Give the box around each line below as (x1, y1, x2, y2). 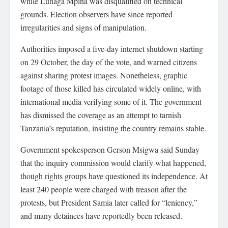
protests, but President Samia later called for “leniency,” (20, 197, 197, 208)
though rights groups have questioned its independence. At (20, 170, 208, 181)
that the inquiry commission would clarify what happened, (20, 157, 206, 168)
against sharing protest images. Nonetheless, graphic (20, 70, 187, 80)
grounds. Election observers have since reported (20, 9, 173, 19)
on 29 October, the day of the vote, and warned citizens (20, 56, 197, 67)
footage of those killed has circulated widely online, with (20, 83, 201, 94)
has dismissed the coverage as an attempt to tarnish (20, 109, 181, 120)
